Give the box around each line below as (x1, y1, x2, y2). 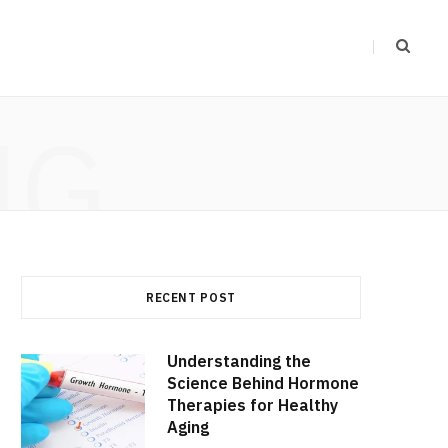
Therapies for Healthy (167, 394, 338, 415)
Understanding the (167, 350, 311, 371)
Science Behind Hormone (167, 372, 359, 393)
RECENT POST (145, 290, 237, 305)
